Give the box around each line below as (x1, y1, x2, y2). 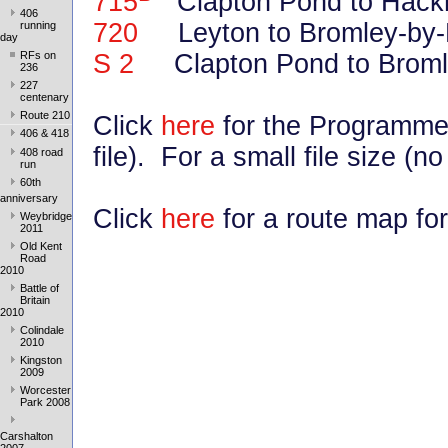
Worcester (20, 384, 71, 397)
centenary (20, 90, 69, 103)
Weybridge (20, 210, 72, 223)
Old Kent (20, 240, 62, 253)
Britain (20, 294, 50, 307)
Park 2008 (20, 396, 70, 409)
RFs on (20, 48, 56, 61)
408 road (20, 145, 63, 158)
